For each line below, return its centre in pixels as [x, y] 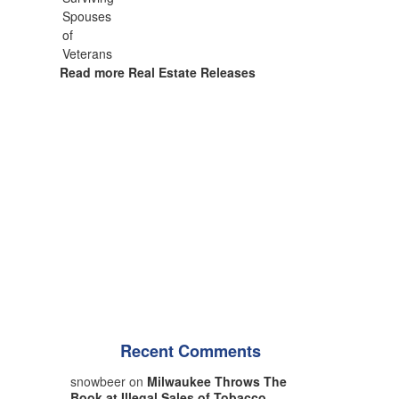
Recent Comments [190, 351]
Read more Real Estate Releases [157, 72]
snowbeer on [108, 381]
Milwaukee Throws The [216, 381]
